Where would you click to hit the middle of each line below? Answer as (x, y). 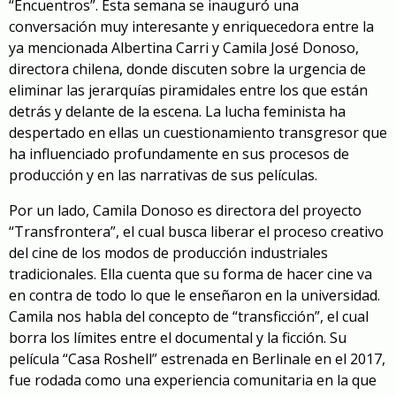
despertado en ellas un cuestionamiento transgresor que (198, 133)
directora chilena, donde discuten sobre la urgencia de (187, 69)
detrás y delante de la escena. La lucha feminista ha (177, 112)
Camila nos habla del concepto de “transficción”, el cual (189, 317)
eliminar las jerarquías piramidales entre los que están (188, 91)
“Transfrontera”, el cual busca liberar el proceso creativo (196, 232)
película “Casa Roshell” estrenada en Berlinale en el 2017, (197, 359)
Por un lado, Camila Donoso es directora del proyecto (185, 211)
